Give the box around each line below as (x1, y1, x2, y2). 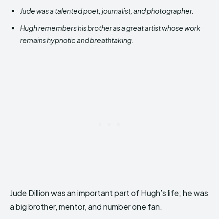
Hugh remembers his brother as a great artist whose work (20, 23, 200, 32)
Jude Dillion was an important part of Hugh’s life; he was (10, 188, 208, 198)
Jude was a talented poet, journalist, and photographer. (20, 6, 194, 15)
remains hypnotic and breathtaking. (20, 36, 133, 44)
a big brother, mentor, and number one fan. (10, 201, 162, 212)
